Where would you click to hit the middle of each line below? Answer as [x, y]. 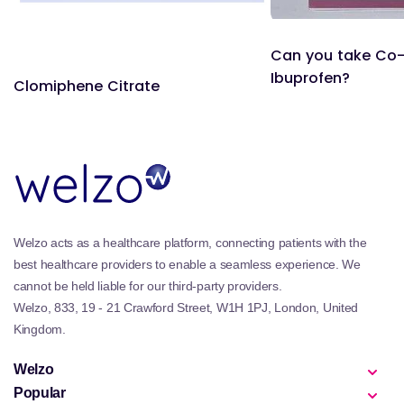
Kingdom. [40, 329]
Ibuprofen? [310, 78]
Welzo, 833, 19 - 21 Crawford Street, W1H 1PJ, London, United [186, 308]
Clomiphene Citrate [87, 86]
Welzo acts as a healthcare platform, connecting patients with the [190, 243]
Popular [40, 393]
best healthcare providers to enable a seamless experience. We [187, 264]
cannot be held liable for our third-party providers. [148, 286]
